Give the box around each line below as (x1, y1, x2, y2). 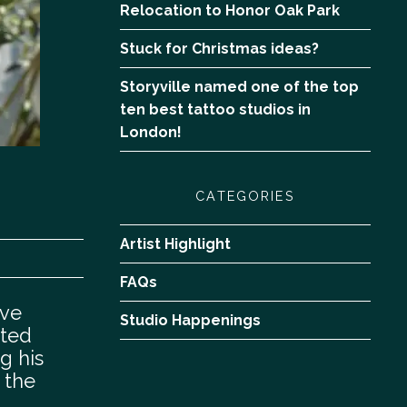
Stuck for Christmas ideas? (120, 40, 319, 58)
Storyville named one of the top (120, 78, 359, 96)
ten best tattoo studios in (120, 101, 311, 119)
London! (120, 124, 182, 142)
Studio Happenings (120, 312, 261, 330)
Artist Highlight (120, 235, 231, 253)
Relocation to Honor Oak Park (120, 2, 340, 20)
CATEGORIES (195, 188, 295, 204)
